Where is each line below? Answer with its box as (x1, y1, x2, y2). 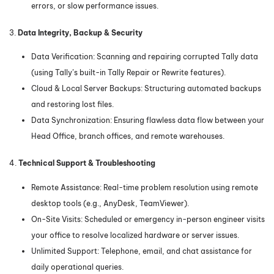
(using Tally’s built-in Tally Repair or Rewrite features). (31, 68, 226, 78)
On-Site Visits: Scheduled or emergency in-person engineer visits (31, 215, 265, 224)
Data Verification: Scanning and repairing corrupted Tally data (31, 52, 258, 62)
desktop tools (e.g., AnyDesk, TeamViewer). (31, 199, 189, 209)
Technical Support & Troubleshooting (18, 158, 155, 168)
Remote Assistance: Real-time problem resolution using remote (31, 183, 258, 193)
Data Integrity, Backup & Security (18, 28, 143, 37)
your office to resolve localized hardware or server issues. (31, 231, 239, 240)
